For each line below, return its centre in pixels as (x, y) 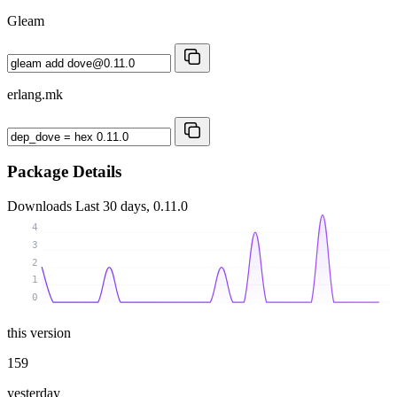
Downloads (41, 206)
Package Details (64, 172)
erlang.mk (35, 94)
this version (39, 332)
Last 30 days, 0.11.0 (132, 206)
